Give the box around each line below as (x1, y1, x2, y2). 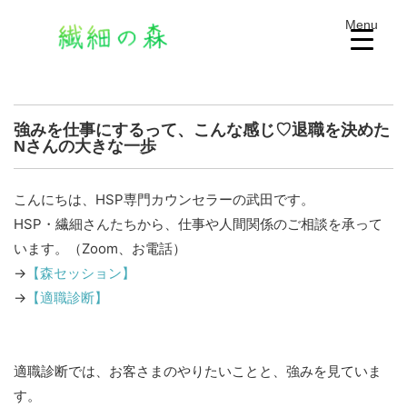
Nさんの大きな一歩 (14, 136, 156, 155)
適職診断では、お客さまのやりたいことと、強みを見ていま (14, 362, 382, 380)
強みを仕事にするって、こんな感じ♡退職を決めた (14, 120, 390, 139)
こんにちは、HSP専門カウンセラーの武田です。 (14, 190, 314, 208)
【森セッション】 (26, 263, 135, 282)
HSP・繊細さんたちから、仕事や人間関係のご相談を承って (14, 214, 382, 233)
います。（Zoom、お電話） (14, 239, 186, 257)
